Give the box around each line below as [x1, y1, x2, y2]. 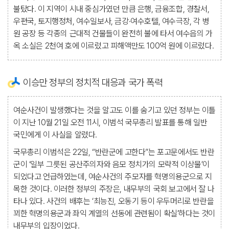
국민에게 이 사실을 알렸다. [13, 130, 98, 140]
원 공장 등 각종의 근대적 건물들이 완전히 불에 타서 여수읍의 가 [13, 29, 213, 38]
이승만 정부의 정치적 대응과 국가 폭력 [23, 77, 163, 88]
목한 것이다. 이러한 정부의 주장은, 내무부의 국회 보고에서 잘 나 [13, 184, 215, 194]
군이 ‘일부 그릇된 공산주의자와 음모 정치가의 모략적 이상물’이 [13, 159, 210, 169]
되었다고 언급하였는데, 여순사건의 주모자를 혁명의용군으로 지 [13, 172, 212, 181]
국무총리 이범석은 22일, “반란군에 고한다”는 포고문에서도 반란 [13, 147, 215, 157]
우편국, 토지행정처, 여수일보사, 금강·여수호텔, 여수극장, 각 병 [13, 16, 210, 26]
